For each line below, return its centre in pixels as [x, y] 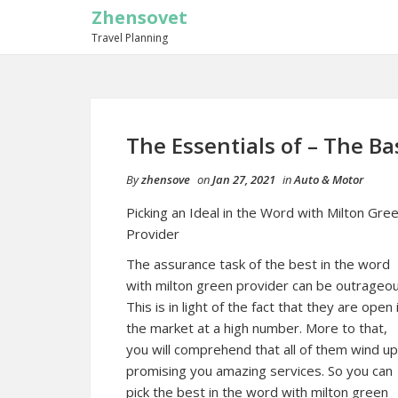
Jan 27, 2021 [244, 179]
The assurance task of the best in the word [258, 264]
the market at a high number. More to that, [257, 328]
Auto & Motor [329, 179]
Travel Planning [130, 38]
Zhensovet [139, 17]
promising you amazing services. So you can [259, 370]
